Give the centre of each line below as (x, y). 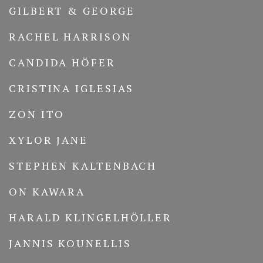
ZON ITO (37, 114)
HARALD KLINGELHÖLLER (91, 217)
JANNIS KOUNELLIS (70, 243)
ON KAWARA (47, 191)
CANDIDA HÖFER (62, 62)
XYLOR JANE (49, 140)
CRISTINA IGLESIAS (72, 88)
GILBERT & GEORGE (72, 11)
